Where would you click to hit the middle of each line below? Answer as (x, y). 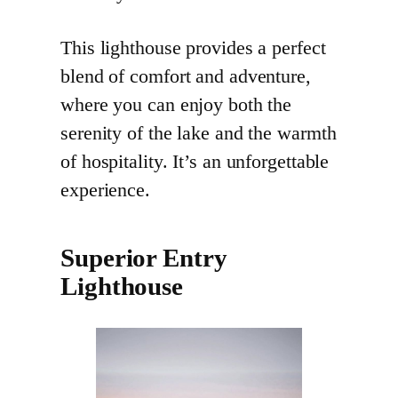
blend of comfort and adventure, (186, 77)
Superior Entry (144, 259)
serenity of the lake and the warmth (199, 134)
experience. (105, 191)
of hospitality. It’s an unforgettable (195, 162)
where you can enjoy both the (176, 105)
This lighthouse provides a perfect (193, 48)
